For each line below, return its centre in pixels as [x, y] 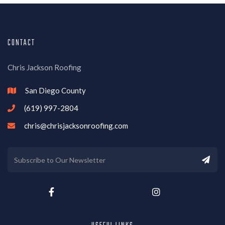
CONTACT [21, 43]
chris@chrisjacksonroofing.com [76, 126]
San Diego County [55, 90]
